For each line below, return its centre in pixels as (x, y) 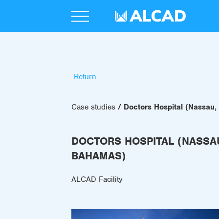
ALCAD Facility (97, 179)
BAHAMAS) (99, 156)
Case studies (93, 107)
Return (85, 77)
